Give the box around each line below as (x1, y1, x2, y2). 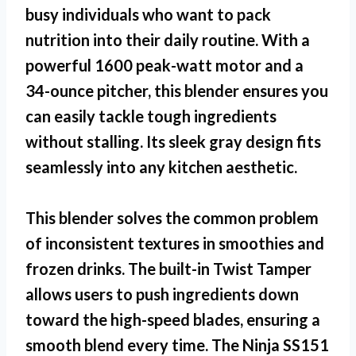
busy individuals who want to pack (25, 4, 271, 24)
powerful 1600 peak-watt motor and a (25, 55, 304, 75)
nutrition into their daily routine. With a (25, 29, 310, 49)
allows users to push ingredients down (25, 284, 299, 304)
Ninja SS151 (242, 335, 329, 354)
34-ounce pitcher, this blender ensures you (25, 80, 328, 100)
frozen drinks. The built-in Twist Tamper (25, 258, 311, 278)
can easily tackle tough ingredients (25, 106, 277, 126)
